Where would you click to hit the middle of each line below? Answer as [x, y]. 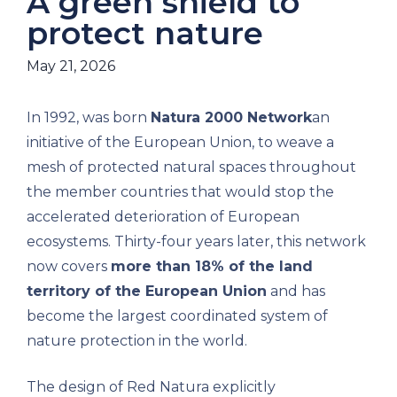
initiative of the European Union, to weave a [180, 142]
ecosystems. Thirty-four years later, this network [196, 241]
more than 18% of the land [212, 266]
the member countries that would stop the [180, 191]
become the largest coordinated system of [177, 315]
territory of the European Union [147, 291]
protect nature [145, 33]
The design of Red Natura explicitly [151, 386]
